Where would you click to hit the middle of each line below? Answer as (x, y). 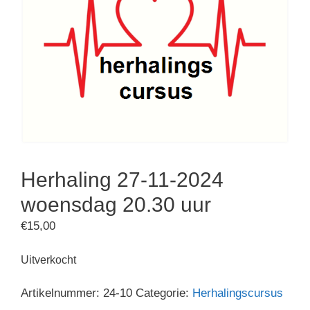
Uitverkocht (48, 260)
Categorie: (164, 293)
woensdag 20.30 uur (116, 204)
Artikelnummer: (62, 293)
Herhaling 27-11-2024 (122, 179)
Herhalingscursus (238, 293)
